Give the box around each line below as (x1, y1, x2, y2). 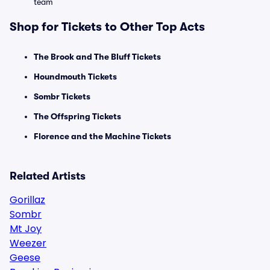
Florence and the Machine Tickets (34, 131, 171, 141)
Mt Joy (10, 222, 42, 236)
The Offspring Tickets (34, 111, 121, 121)
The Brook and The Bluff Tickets (34, 52, 161, 61)
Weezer (10, 236, 46, 250)
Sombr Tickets (34, 92, 90, 101)
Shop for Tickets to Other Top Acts (10, 20, 205, 34)
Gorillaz (10, 193, 45, 207)
